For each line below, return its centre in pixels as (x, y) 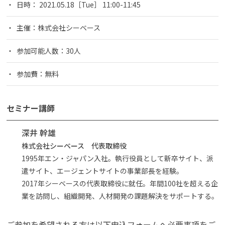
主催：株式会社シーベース (59, 27)
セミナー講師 (31, 108)
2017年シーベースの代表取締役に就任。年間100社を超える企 (120, 183)
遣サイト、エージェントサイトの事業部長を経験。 (102, 171)
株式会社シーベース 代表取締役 (74, 145)
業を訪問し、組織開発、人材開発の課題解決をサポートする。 (120, 196)
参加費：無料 (38, 74)
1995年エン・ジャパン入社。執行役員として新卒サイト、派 (118, 158)
